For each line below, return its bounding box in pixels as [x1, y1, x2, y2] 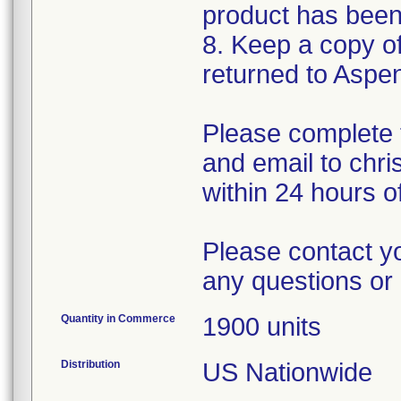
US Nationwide [202, 358, 372, 387]
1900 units [202, 312, 321, 341]
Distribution [61, 358, 120, 371]
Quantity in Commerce [61, 312, 175, 325]
